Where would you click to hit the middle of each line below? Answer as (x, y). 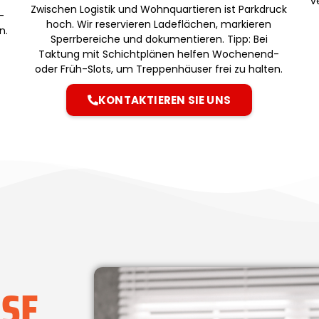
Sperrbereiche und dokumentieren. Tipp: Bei (159, 39)
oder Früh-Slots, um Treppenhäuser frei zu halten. (159, 69)
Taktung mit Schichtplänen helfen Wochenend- (159, 54)
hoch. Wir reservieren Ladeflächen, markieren (159, 24)
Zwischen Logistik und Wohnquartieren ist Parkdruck (159, 9)
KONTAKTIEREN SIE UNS (164, 100)
